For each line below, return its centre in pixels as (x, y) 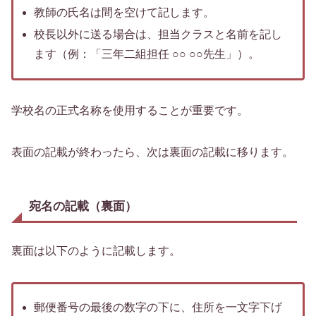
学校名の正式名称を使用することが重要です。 (130, 111)
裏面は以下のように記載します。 (96, 250)
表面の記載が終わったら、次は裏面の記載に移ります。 (152, 152)
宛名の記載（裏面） (83, 207)
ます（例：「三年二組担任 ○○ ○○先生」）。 (147, 54)
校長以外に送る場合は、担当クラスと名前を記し (158, 35)
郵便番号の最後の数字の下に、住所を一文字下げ (158, 307)
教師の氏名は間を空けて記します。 (124, 13)
